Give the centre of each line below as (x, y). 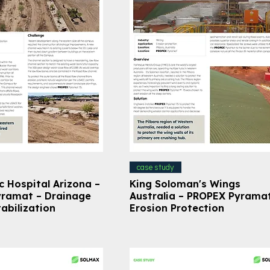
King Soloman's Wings (185, 184)
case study (155, 167)
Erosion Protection (177, 208)
